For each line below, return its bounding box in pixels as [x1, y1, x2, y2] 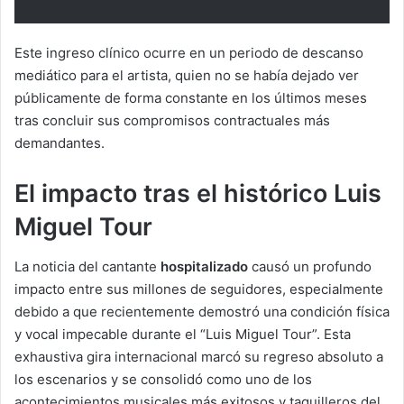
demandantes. [14, 133, 105, 151]
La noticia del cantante [14, 258, 161, 276]
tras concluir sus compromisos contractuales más [14, 111, 330, 129]
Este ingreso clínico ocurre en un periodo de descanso [14, 43, 363, 61]
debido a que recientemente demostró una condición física [14, 303, 390, 321]
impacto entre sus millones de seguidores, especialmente [14, 280, 383, 298]
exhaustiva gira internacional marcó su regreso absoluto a [14, 348, 383, 366]
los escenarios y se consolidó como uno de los [14, 371, 312, 389]
